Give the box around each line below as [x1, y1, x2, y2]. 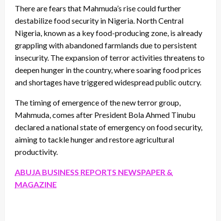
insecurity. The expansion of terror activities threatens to [15, 52, 205, 62]
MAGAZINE [15, 179, 57, 189]
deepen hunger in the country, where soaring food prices [15, 65, 201, 74]
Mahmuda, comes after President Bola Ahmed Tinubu [15, 110, 195, 119]
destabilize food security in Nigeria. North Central [15, 15, 184, 25]
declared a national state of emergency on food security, [15, 122, 202, 132]
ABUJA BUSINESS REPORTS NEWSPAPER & [15, 167, 173, 177]
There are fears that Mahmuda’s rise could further [15, 3, 181, 13]
